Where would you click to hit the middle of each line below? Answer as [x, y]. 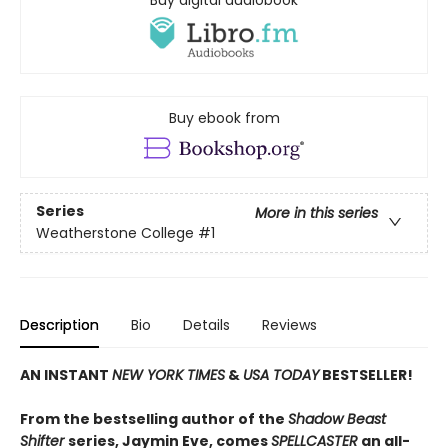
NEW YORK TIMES [168, 374]
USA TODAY [281, 374]
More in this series [316, 213]
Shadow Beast [337, 418]
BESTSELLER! [366, 374]
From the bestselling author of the [154, 418]
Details [206, 324]
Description [59, 324]
